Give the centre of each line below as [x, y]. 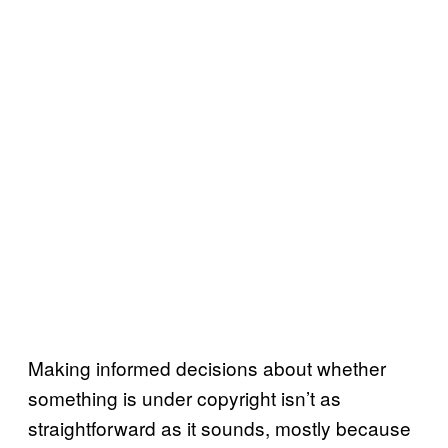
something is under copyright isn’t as [184, 397]
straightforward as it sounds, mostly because [219, 427]
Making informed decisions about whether [207, 367]
